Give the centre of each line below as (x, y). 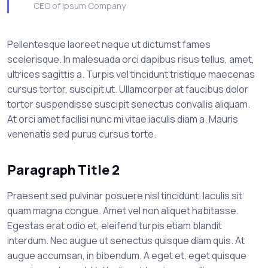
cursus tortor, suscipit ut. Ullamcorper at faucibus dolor (128, 89)
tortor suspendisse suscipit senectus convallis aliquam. (129, 104)
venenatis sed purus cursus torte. (82, 134)
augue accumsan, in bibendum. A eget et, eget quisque (127, 255)
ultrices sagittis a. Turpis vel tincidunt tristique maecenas (131, 74)
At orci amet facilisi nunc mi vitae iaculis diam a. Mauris (123, 119)
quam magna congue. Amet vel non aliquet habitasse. (123, 210)
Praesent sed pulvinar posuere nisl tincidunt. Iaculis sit (125, 195)
